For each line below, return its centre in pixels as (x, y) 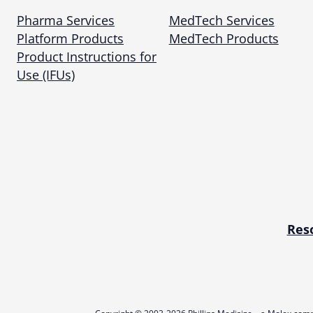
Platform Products (70, 39)
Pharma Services (66, 21)
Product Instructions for (87, 57)
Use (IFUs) (46, 75)
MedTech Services (221, 21)
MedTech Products (224, 39)
